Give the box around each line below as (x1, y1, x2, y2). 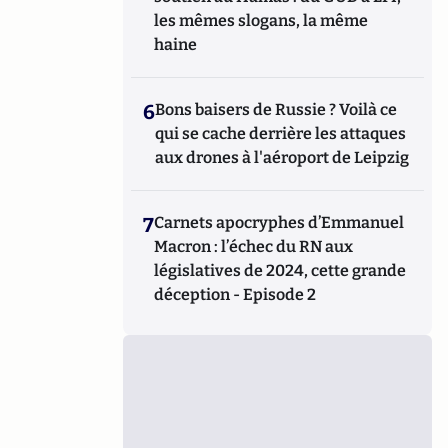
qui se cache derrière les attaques (155, 124, 407, 143)
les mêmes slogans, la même (154, 11, 369, 30)
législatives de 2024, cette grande (154, 261, 407, 280)
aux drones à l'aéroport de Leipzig (155, 148, 410, 167)
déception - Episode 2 (154, 285, 317, 304)
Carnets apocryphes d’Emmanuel (154, 213, 405, 232)
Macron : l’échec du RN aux (154, 237, 354, 256)
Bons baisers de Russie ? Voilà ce (155, 100, 398, 119)
